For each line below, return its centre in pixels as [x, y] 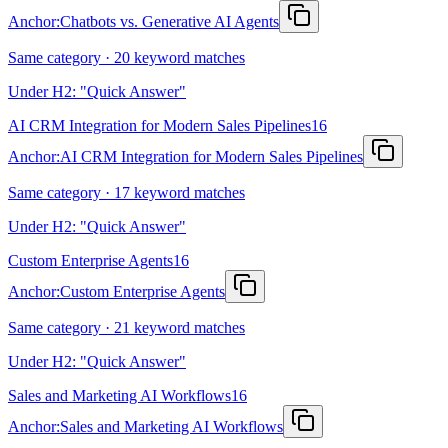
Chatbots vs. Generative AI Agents [169, 21]
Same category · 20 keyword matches [126, 57]
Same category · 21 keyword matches [126, 327]
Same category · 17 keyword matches [126, 192]
